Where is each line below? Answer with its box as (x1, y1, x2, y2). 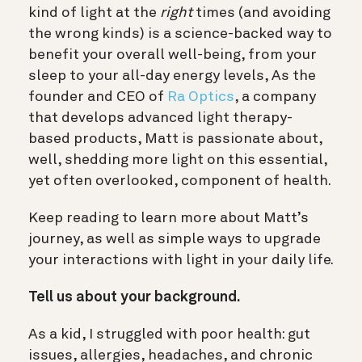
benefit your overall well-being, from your (28, 47, 317, 62)
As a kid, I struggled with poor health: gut (28, 326, 310, 342)
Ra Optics (167, 89, 234, 104)
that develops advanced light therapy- (28, 110, 293, 125)
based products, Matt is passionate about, (28, 131, 322, 146)
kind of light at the (28, 5, 160, 20)
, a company (234, 89, 316, 104)
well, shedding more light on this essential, (28, 152, 327, 167)
